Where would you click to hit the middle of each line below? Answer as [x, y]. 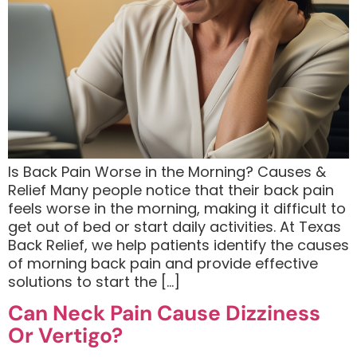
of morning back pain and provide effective [163, 263]
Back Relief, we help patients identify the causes [178, 245]
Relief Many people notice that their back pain [171, 190]
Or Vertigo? [65, 336]
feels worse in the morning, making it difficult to [177, 208]
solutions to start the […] [94, 281]
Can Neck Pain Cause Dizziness [164, 314]
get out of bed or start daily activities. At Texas [175, 226]
